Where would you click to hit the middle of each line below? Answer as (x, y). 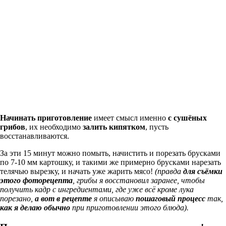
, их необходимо (54, 127)
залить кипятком (114, 127)
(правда (169, 171)
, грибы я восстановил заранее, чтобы (139, 180)
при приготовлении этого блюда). (129, 207)
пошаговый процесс (171, 198)
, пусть (157, 127)
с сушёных (187, 118)
